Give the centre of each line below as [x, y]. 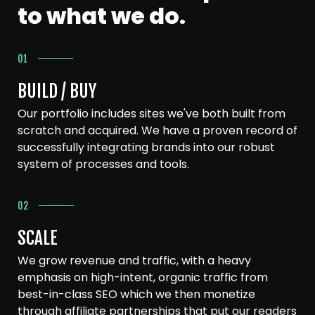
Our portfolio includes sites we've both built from [152, 114]
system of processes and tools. [103, 165]
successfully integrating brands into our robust [146, 148]
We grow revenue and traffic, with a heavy [134, 261]
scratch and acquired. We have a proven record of [157, 131]
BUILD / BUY [57, 91]
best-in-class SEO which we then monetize [136, 295]
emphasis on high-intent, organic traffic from [143, 278]
